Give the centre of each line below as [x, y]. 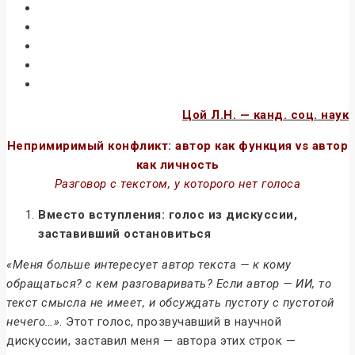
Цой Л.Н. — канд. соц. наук [265, 115]
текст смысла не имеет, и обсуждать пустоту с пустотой [170, 302]
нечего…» [33, 321]
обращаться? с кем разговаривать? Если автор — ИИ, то [169, 283]
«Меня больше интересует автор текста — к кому [149, 264]
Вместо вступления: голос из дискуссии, [168, 214]
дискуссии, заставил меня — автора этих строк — [151, 340]
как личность [177, 164]
